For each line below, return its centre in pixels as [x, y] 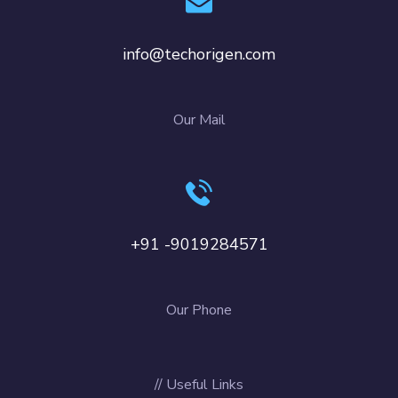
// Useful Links [199, 384]
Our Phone [199, 310]
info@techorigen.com [199, 55]
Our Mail [199, 120]
